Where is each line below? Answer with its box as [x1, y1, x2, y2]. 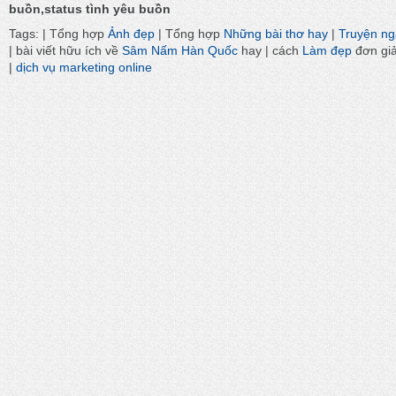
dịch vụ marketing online [16, 60, 152, 74]
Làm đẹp [302, 43, 352, 57]
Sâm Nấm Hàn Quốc [122, 43, 238, 57]
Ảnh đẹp [108, 27, 155, 41]
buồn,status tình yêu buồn [9, 3, 171, 17]
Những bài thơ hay [224, 27, 328, 41]
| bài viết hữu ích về [9, 43, 122, 57]
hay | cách [238, 43, 302, 57]
